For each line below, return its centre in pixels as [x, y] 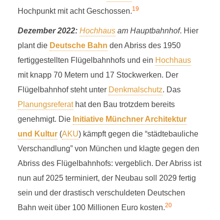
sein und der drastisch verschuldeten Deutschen [101, 193]
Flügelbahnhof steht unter [63, 90]
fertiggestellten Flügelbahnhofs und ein [86, 60]
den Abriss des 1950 [144, 45]
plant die [33, 45]
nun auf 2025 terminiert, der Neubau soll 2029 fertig [107, 178]
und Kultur [37, 134]
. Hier [189, 31]
